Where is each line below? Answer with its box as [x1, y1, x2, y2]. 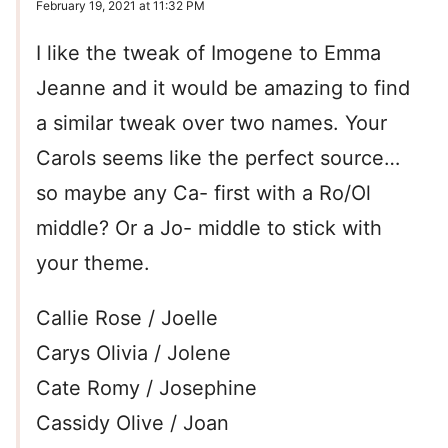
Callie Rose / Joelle [36, 306, 218, 331]
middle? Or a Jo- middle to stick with [36, 216, 382, 241]
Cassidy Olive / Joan [36, 411, 229, 436]
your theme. [36, 251, 150, 276]
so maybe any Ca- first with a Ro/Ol [36, 181, 371, 206]
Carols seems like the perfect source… [36, 146, 400, 171]
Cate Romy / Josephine [36, 376, 257, 401]
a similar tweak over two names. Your [36, 111, 387, 136]
